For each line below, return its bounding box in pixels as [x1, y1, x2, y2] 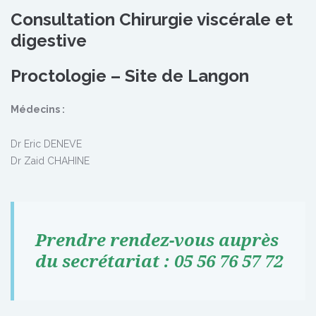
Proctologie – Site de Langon [11, 66, 249, 86]
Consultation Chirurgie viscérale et [11, 9, 293, 30]
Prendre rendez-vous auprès [35, 231, 279, 250]
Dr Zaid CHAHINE [11, 155, 90, 166]
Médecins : [11, 104, 65, 115]
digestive [11, 30, 87, 51]
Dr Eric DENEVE [11, 138, 82, 150]
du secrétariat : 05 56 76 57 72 [35, 252, 283, 272]
